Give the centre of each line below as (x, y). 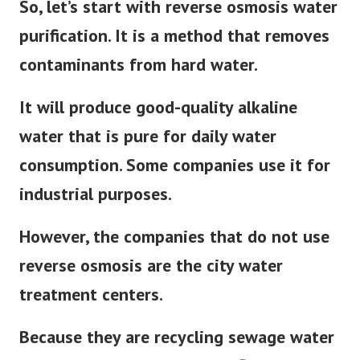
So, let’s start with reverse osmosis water (178, 18)
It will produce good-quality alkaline (158, 119)
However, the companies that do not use (174, 248)
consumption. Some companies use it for (175, 176)
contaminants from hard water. (139, 76)
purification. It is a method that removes (174, 47)
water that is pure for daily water (148, 147)
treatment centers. (91, 306)
